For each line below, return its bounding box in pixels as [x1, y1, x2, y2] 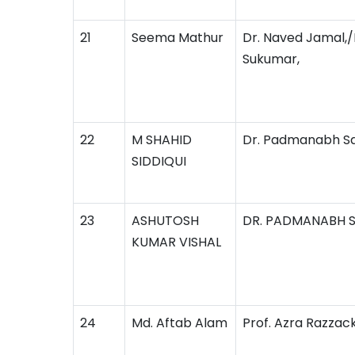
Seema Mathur [132, 29, 223, 47]
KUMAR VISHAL [132, 233, 221, 251]
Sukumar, [242, 50, 300, 68]
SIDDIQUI [132, 152, 186, 170]
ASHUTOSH [132, 212, 199, 230]
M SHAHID [132, 131, 192, 149]
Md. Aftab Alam [132, 314, 227, 332]
